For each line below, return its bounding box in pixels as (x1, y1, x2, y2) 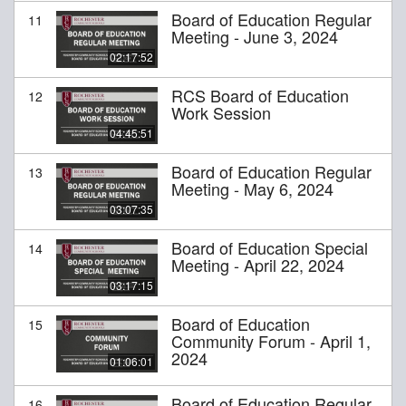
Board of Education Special (171, 235, 368, 259)
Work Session (171, 100, 271, 124)
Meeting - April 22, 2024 (171, 252, 344, 276)
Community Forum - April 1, (171, 328, 371, 353)
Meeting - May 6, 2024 (171, 176, 333, 200)
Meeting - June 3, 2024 (171, 24, 338, 48)
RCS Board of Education (171, 82, 349, 107)
